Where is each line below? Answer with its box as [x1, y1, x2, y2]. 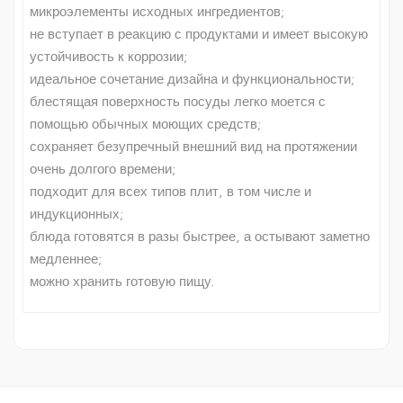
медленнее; [30, 251, 102, 267]
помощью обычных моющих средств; [30, 116, 261, 132]
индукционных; [30, 206, 123, 222]
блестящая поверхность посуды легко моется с [30, 94, 326, 110]
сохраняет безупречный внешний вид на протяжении [30, 139, 357, 155]
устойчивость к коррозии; [30, 49, 187, 65]
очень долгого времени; [30, 161, 175, 177]
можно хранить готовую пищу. [30, 273, 214, 290]
